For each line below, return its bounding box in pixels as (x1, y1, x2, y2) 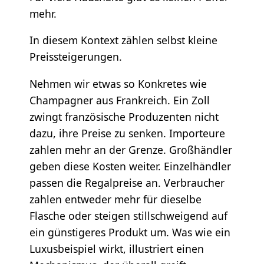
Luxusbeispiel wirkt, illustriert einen (29, 241, 204, 256)
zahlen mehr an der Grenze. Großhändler (29, 142, 232, 157)
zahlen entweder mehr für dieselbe (29, 192, 202, 206)
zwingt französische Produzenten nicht (29, 109, 219, 124)
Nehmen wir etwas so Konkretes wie (29, 76, 207, 91)
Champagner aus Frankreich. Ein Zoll (29, 93, 210, 107)
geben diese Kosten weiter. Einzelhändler (29, 159, 231, 173)
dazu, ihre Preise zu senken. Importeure (29, 126, 225, 140)
